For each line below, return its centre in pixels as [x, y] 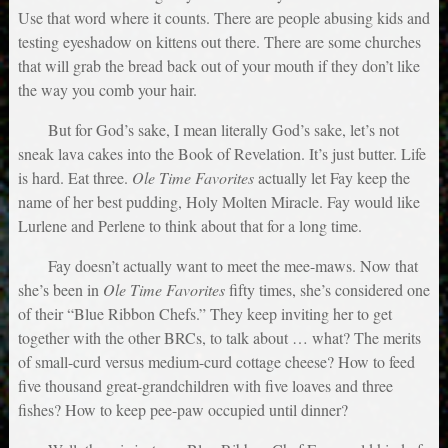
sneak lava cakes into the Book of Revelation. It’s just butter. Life [221, 153]
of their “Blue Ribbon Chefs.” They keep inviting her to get [204, 313]
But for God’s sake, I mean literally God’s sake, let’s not [223, 129]
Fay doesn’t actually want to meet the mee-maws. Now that [232, 265]
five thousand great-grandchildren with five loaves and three [205, 385]
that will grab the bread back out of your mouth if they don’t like [218, 65]
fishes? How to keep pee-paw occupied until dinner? [182, 409]
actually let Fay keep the [331, 177]
